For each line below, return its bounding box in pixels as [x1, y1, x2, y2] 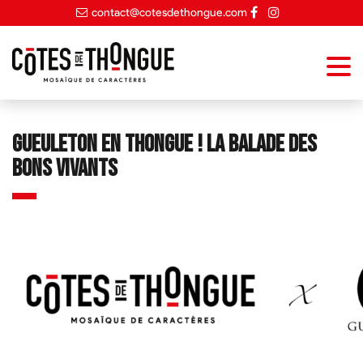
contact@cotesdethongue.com [92, 6, 247, 19]
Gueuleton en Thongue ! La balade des [12, 130, 317, 159]
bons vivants [12, 154, 117, 183]
